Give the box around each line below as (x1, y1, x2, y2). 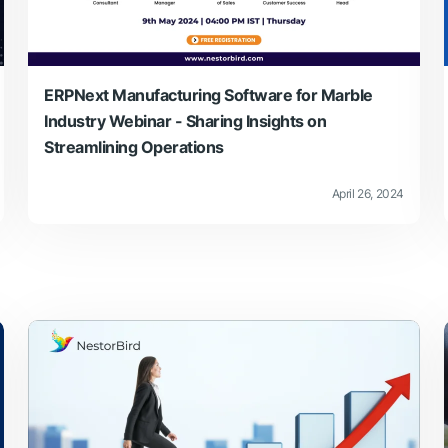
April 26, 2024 (331, 185, 404, 201)
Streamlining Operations (44, 136, 224, 157)
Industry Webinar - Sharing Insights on (44, 110, 326, 131)
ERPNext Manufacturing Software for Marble (44, 84, 373, 105)
